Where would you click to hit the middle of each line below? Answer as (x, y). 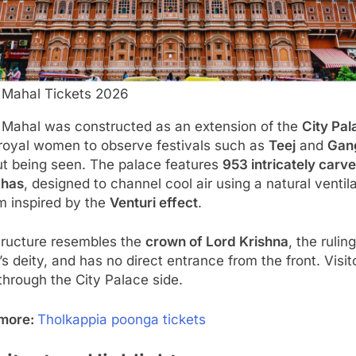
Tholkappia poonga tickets (122, 319)
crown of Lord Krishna (217, 242)
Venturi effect (154, 202)
